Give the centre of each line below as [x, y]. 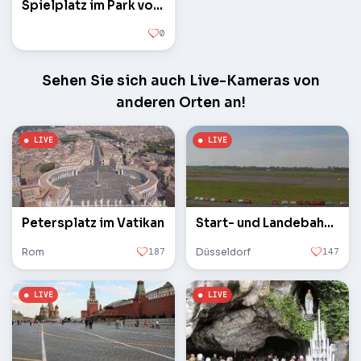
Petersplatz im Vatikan [93, 223]
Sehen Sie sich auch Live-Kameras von [180, 81]
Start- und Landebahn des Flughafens [329, 223]
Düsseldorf [223, 252]
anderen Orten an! [180, 103]
